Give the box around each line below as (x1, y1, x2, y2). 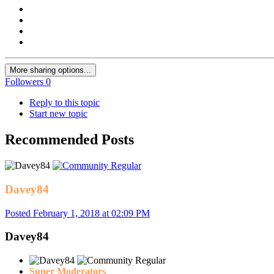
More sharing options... (10, 65, 91, 75)
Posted (5, 207, 33, 218)
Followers (5, 76, 43, 87)
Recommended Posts (5, 131, 134, 148)
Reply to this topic (29, 97, 100, 108)
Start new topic (29, 108, 87, 119)
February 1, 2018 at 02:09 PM (33, 207, 150, 218)
